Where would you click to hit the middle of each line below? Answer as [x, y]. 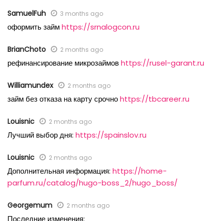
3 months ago [82, 14]
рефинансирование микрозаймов [64, 63]
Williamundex [30, 86]
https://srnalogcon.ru [101, 27]
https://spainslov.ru [111, 135]
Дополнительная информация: [60, 171]
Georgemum [30, 205]
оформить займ [35, 27]
